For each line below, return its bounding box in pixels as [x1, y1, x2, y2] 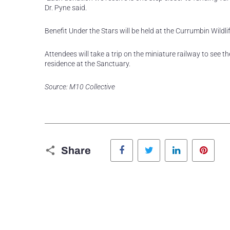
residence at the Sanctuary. [45, 60, 130, 68]
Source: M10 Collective [45, 83, 115, 91]
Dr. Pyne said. [45, 4, 87, 12]
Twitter [162, 138, 181, 145]
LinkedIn [189, 138, 212, 145]
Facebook [135, 138, 161, 145]
